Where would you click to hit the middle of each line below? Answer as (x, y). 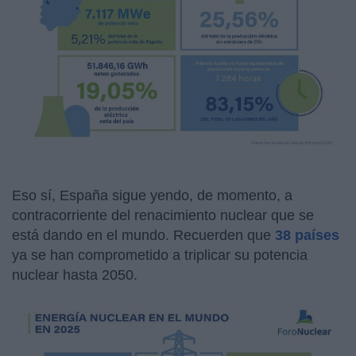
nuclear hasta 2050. (77, 275)
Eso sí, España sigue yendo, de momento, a (152, 196)
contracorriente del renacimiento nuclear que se (163, 216)
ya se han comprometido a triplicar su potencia (160, 255)
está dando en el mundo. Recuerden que (143, 236)
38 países (307, 236)
